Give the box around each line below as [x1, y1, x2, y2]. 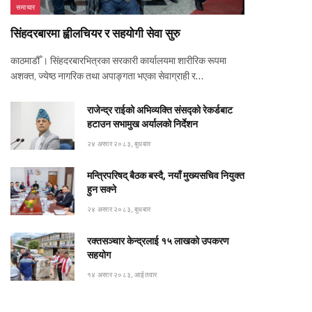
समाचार [16, 3, 36, 11]
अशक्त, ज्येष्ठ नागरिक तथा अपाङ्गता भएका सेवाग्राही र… [10, 70, 203, 81]
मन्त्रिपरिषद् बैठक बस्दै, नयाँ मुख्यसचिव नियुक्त [87, 170, 244, 181]
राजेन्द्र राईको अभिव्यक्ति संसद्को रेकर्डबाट [87, 104, 233, 116]
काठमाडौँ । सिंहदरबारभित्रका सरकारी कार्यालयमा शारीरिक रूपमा [10, 55, 226, 66]
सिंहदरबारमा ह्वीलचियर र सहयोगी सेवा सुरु [10, 26, 180, 40]
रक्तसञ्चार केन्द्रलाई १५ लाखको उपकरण [87, 235, 229, 247]
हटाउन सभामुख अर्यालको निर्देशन [87, 118, 198, 130]
